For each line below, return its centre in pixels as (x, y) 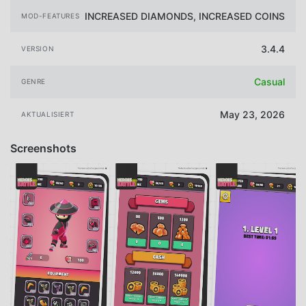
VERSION (38, 49)
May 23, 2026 (252, 115)
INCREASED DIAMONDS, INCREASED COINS (185, 16)
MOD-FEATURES (51, 15)
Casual (269, 82)
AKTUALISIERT (48, 114)
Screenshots (43, 148)
